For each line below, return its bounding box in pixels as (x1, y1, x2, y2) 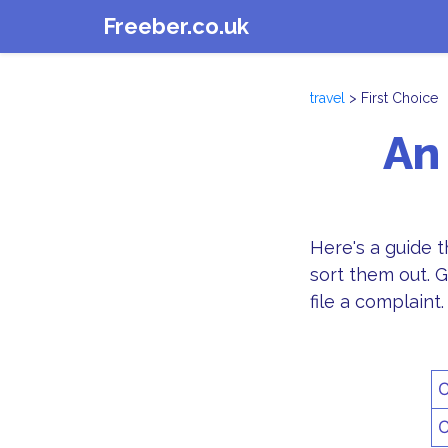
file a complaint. (309, 290, 444, 312)
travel (309, 90, 345, 106)
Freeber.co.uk (103, 13, 249, 39)
